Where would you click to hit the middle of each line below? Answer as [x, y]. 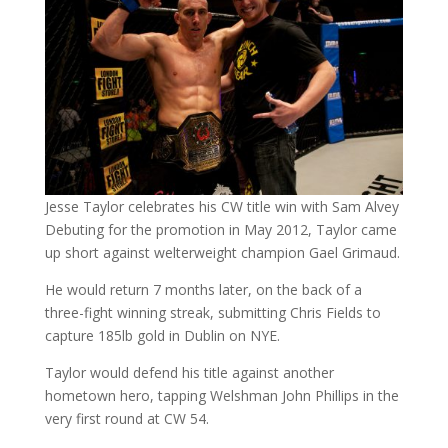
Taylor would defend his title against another [189, 373]
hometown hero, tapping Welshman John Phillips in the [221, 396]
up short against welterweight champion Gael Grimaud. [222, 253]
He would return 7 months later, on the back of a [203, 290]
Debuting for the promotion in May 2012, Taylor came [220, 230]
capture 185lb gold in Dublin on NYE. [162, 336]
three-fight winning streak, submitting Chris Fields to [212, 313]
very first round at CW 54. [126, 419]
